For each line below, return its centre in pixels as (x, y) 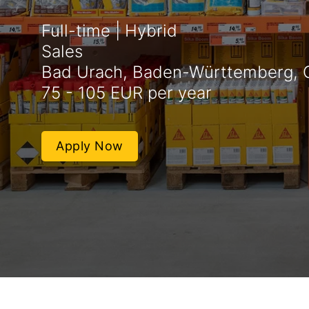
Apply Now (90, 146)
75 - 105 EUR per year (127, 93)
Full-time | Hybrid (109, 31)
